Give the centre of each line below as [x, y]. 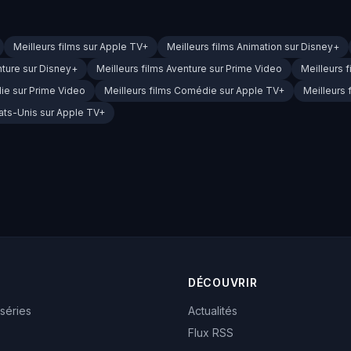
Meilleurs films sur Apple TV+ [81, 47]
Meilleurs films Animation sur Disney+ [253, 47]
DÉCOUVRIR [223, 283]
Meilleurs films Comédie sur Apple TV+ [194, 91]
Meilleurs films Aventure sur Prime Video [189, 69]
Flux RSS [211, 333]
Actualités [213, 311]
